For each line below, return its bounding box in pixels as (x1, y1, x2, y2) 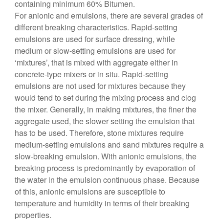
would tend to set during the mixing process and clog (15, 92, 196, 103)
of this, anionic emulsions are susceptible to (15, 186, 165, 197)
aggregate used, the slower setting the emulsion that (15, 115, 195, 127)
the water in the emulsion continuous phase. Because (15, 174, 199, 185)
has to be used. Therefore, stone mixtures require (15, 127, 184, 138)
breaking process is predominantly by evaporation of (15, 162, 195, 174)
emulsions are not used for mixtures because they (15, 80, 186, 91)
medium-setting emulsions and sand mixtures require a (15, 139, 204, 150)
